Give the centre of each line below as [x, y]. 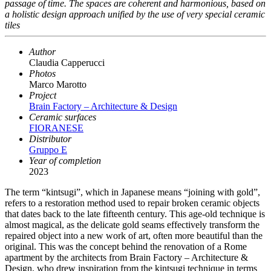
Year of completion [65, 161]
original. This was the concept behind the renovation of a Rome [126, 247]
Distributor [50, 139]
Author [42, 52]
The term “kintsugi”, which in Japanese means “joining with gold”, [132, 192]
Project [43, 96]
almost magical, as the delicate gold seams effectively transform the [132, 225]
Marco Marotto [58, 85]
